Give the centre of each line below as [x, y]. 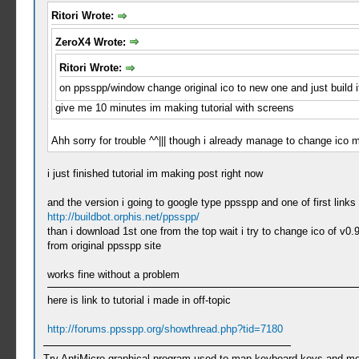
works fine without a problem [113, 274]
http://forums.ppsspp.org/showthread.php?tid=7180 [165, 329]
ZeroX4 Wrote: [92, 42]
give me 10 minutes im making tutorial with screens [174, 107]
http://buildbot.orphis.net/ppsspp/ [123, 216]
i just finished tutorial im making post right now [155, 173]
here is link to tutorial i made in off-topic [139, 300]
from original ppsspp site [104, 245]
